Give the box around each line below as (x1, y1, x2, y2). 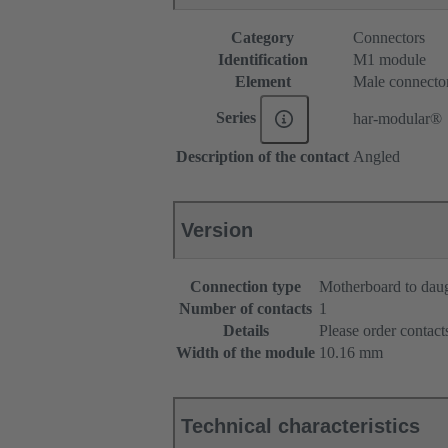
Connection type (190, 278, 301, 296)
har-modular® (353, 110, 442, 128)
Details (222, 322, 269, 340)
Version (181, 219, 253, 242)
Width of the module (176, 344, 315, 362)
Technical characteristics (181, 415, 420, 438)
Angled (353, 148, 400, 166)
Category (231, 29, 294, 47)
